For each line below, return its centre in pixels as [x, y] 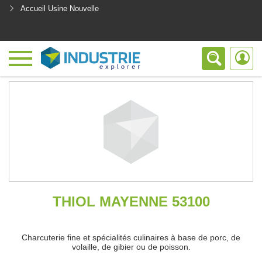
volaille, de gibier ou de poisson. [131, 247]
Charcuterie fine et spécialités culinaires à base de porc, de [131, 237]
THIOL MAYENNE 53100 [131, 201]
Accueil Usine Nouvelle [60, 8]
